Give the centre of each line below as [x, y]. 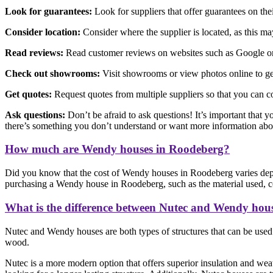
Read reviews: [34, 52]
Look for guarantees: [48, 11]
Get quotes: [28, 94]
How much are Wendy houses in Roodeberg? [117, 149]
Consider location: [43, 32]
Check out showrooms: [52, 73]
